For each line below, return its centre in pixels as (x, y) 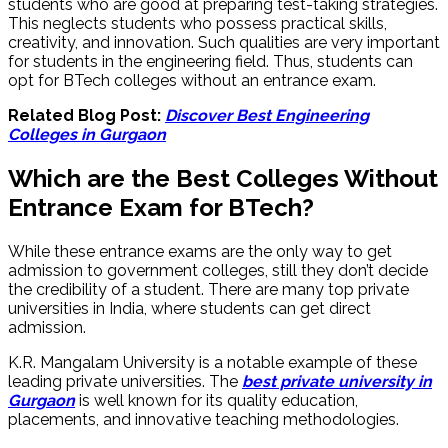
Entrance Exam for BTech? (161, 208)
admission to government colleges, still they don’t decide (218, 271)
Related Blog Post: (84, 116)
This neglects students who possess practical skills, (197, 24)
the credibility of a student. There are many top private (208, 290)
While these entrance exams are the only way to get (200, 252)
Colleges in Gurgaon (87, 135)
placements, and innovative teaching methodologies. (203, 420)
